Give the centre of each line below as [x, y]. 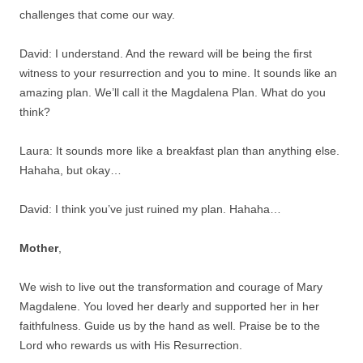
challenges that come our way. [97, 14]
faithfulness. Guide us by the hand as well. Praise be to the [170, 325]
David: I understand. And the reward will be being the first [166, 53]
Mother [39, 248]
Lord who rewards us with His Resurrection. [131, 345]
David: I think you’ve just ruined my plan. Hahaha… [150, 209]
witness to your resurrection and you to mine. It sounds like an [178, 73]
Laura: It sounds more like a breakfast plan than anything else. [179, 150]
